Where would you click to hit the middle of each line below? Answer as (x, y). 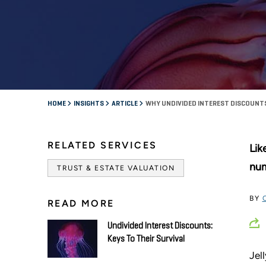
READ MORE (81, 203)
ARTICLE (125, 104)
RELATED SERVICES (102, 145)
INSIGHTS (89, 104)
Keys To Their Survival (146, 239)
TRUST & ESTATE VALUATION (116, 168)
